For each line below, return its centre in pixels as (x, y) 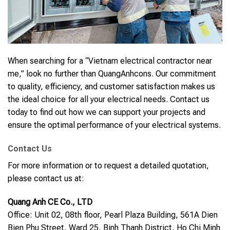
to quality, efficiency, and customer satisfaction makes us (111, 87)
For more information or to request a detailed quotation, (108, 165)
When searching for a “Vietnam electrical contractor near (110, 61)
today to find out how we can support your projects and (107, 112)
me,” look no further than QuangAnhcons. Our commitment (112, 74)
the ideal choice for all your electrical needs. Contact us (109, 100)
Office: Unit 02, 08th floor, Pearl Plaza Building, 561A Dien (113, 215)
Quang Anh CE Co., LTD (50, 202)
